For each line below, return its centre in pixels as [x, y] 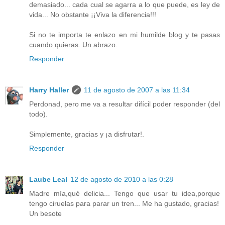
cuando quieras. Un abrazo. [73, 45]
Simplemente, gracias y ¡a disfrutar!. [87, 134]
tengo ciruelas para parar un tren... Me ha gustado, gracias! [124, 204]
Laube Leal [48, 180]
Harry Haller [49, 90]
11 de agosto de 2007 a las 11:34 [137, 90]
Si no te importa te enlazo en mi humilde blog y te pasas [125, 35]
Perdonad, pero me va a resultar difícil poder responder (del [125, 104]
